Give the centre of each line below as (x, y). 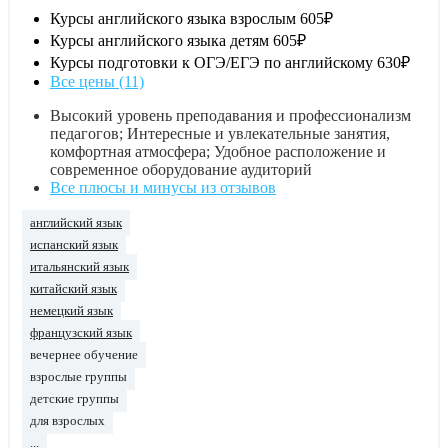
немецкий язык (71, 310)
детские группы (74, 398)
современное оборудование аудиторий (181, 169)
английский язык (76, 222)
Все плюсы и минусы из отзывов (163, 187)
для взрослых (67, 420)
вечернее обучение (84, 354)
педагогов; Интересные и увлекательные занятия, (220, 133)
